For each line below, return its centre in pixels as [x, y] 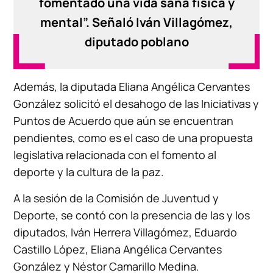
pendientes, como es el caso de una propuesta [133, 137]
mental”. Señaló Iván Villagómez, [136, 22]
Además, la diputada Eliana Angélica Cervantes [132, 86]
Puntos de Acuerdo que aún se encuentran [124, 120]
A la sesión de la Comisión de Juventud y [116, 198]
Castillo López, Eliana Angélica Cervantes [118, 249]
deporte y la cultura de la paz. [89, 172]
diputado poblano [136, 41]
